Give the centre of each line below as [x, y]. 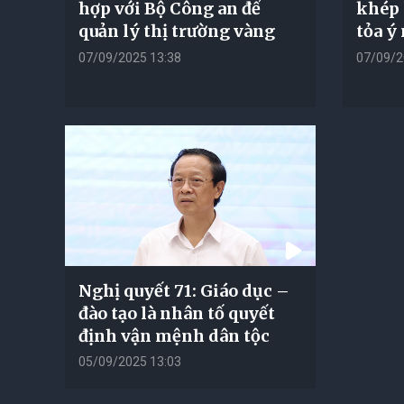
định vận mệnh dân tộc [174, 335]
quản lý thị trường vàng [177, 31]
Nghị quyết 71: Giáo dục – [184, 290]
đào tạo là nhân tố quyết [177, 313]
